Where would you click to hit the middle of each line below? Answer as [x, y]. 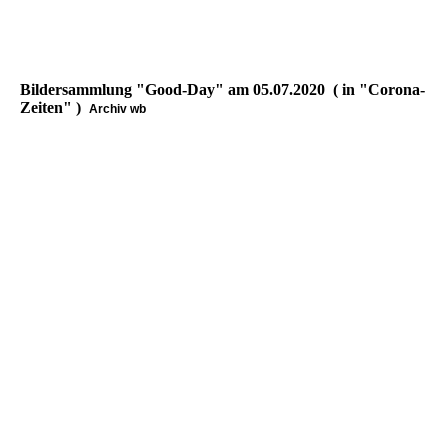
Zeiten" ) [54, 108]
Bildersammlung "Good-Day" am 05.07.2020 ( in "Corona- [222, 90]
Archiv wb [117, 109]
